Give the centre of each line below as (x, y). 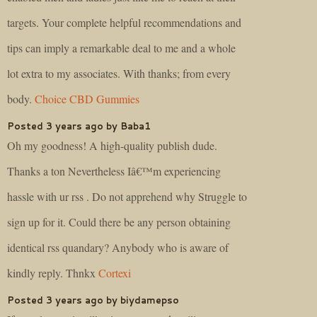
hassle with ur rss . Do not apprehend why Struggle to (127, 196)
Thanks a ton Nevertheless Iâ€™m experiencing (114, 171)
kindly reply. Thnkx (53, 272)
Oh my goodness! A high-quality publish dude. (112, 145)
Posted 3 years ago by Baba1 (79, 126)
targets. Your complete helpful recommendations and (124, 23)
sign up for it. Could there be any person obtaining (119, 221)
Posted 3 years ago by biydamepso (93, 300)
